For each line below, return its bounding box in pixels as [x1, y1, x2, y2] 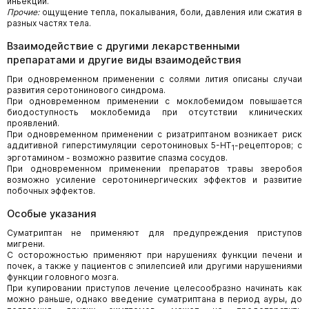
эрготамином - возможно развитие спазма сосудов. [7, 152, 228, 163]
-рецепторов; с [235, 139, 302, 150]
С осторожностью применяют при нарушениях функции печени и [7, 250, 302, 261]
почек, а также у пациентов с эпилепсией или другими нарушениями [7, 261, 302, 272]
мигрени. [7, 239, 45, 250]
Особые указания [7, 208, 97, 220]
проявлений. [7, 117, 59, 128]
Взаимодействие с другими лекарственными [7, 39, 240, 52]
